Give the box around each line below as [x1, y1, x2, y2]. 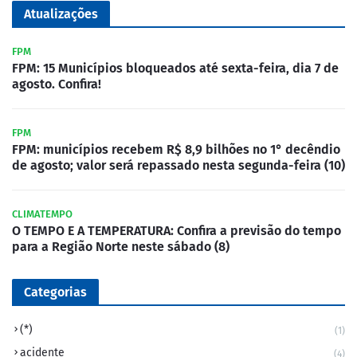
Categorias [24, 284, 87, 300]
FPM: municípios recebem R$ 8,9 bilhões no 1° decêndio [12, 141, 340, 157]
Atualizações [24, 6, 98, 22]
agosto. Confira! [12, 76, 101, 92]
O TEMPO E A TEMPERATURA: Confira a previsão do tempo [12, 222, 341, 238]
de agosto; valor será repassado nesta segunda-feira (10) [12, 157, 345, 173]
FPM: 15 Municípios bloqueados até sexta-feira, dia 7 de [12, 60, 339, 76]
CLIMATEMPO [12, 207, 73, 220]
